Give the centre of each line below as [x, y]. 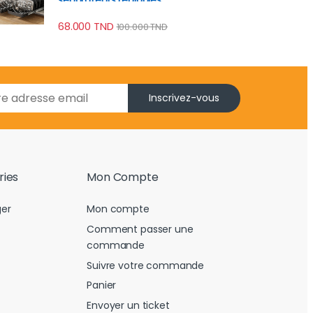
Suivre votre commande [146, 265]
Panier [102, 285]
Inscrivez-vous [184, 97]
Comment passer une [140, 230]
